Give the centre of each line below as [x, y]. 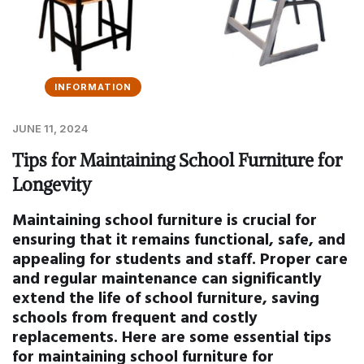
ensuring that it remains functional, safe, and [179, 238]
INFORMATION [93, 87]
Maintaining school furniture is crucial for [165, 219]
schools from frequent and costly [135, 316]
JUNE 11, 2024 [50, 129]
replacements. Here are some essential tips [172, 336]
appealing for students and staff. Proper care [180, 258]
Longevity [52, 185]
